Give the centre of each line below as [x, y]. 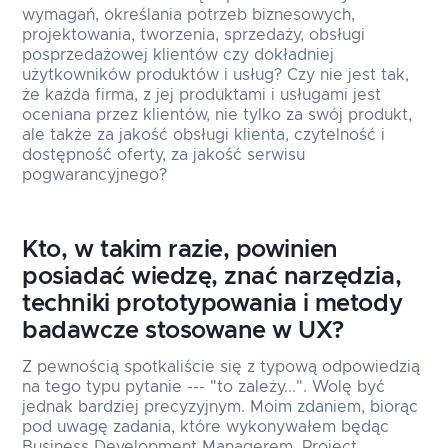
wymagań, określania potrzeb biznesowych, [189, 15]
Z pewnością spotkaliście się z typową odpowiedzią [221, 367]
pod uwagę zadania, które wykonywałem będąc [206, 427]
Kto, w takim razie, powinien [180, 250]
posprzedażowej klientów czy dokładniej [178, 55]
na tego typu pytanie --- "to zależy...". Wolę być [204, 387]
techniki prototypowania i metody [212, 304]
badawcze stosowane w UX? [183, 331]
